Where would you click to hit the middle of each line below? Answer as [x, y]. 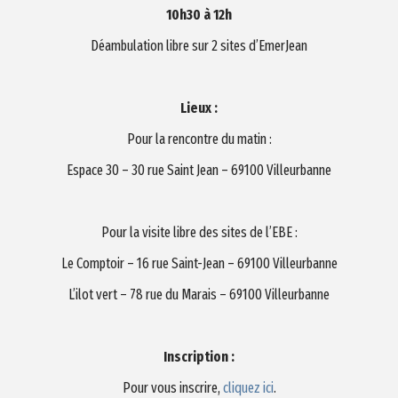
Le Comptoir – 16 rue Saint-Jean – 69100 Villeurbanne [199, 263]
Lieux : [199, 107]
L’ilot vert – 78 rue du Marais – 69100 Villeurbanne [199, 294]
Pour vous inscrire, [172, 387]
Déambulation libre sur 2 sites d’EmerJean [199, 45]
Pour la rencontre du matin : [199, 139]
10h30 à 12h [199, 14]
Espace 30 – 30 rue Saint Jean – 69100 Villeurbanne [199, 170]
